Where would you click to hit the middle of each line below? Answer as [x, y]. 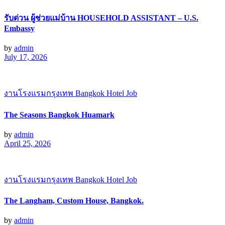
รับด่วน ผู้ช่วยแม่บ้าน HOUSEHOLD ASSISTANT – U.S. [101, 18]
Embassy [19, 29]
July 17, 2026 [26, 57]
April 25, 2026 [27, 143]
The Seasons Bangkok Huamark [59, 115]
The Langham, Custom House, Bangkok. [74, 201]
